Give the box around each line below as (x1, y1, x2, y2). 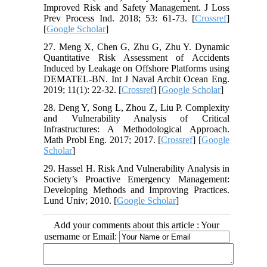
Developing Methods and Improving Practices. (44, 184, 229, 195)
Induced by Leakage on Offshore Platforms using (44, 63, 229, 73)
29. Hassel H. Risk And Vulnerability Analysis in (44, 163, 229, 173)
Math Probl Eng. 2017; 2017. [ (44, 134, 162, 145)
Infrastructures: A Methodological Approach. (44, 123, 229, 134)
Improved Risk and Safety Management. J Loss (44, 2, 229, 13)
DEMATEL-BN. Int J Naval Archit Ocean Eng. (44, 73, 229, 84)
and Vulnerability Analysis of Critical (44, 113, 229, 123)
